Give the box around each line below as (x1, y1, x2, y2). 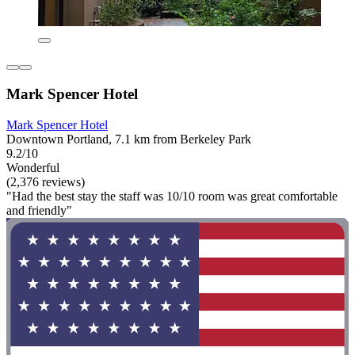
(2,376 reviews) (6, 174, 85, 189)
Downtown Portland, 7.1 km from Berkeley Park (6, 132, 251, 146)
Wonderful (6, 160, 59, 174)
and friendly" (6, 203, 72, 217)
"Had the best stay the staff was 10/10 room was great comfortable (6, 189, 338, 203)
